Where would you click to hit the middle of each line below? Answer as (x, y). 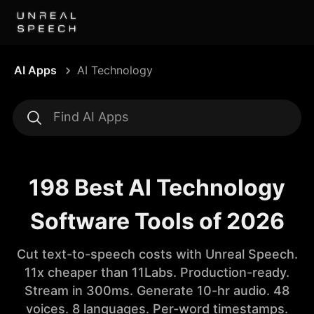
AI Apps (35, 70)
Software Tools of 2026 (157, 221)
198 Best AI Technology (157, 187)
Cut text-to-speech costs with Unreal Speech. (157, 254)
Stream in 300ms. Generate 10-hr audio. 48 (157, 291)
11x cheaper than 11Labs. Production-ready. (157, 272)
